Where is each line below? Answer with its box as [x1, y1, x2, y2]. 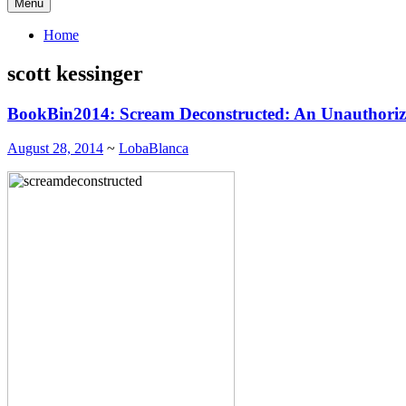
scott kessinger [7, 61, 143, 85]
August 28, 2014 [7, 140, 103, 157]
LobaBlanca [119, 140, 188, 157]
